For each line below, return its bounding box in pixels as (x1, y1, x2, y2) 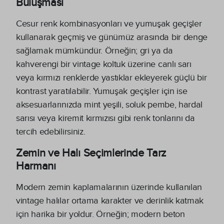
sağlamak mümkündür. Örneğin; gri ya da (16, 45, 173, 56)
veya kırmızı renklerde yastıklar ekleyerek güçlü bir (16, 72, 207, 83)
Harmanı (16, 159, 56, 172)
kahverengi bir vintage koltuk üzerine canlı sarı (16, 58, 191, 69)
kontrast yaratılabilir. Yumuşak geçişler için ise (16, 85, 187, 96)
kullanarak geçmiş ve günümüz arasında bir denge (16, 31, 207, 42)
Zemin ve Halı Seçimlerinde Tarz (16, 146, 166, 159)
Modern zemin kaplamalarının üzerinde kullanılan (16, 181, 202, 192)
